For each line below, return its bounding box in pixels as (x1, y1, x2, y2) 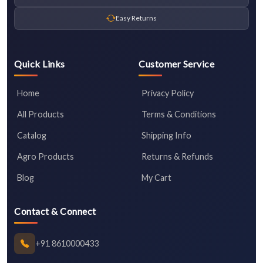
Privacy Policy (141, 87, 194, 98)
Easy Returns (116, 14, 157, 23)
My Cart (141, 172, 171, 183)
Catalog (17, 130, 46, 140)
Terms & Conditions (141, 109, 216, 119)
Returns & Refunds (141, 151, 213, 161)
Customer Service (139, 58, 214, 69)
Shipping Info (141, 130, 191, 140)
